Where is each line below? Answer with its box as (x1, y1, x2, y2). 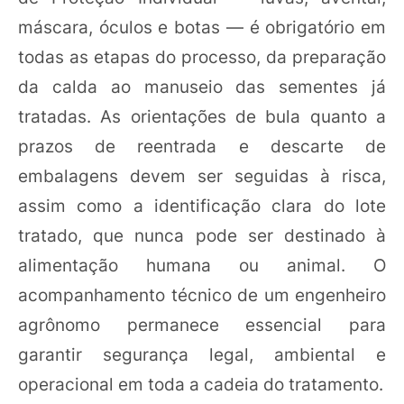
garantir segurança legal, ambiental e (18, 344, 386, 366)
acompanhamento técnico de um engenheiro (18, 284, 386, 307)
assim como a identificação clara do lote (18, 195, 386, 217)
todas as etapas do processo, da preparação (18, 46, 386, 69)
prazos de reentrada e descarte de (18, 135, 386, 158)
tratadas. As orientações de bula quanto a (18, 106, 386, 128)
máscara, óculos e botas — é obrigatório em (18, 16, 386, 39)
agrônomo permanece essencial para (18, 314, 386, 336)
